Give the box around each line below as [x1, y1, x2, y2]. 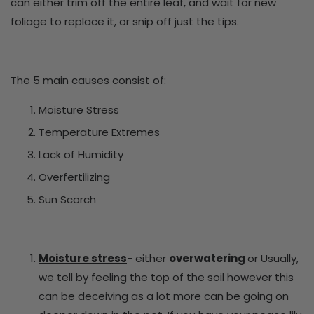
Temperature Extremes [39, 124, 160, 139]
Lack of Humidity [39, 146, 123, 162]
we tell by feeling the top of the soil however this [39, 269, 294, 285]
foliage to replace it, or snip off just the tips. [11, 13, 239, 29]
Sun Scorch [39, 191, 96, 207]
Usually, [261, 250, 299, 266]
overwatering [169, 250, 247, 266]
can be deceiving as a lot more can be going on [39, 288, 289, 303]
